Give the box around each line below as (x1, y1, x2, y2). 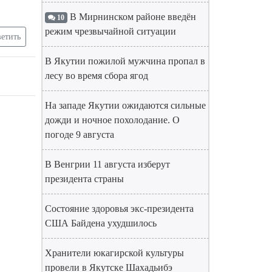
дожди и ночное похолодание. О (45, 115, 180, 125)
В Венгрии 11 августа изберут (45, 159, 170, 169)
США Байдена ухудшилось (45, 218, 157, 228)
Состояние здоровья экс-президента (45, 203, 194, 214)
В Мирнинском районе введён (67, 12, 196, 22)
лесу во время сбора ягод (45, 70, 148, 81)
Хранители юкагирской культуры (45, 248, 184, 258)
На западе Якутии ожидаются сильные (45, 100, 206, 110)
